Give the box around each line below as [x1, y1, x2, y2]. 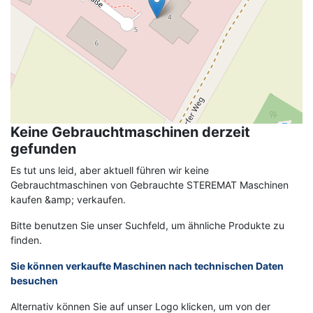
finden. [10, 233, 42, 246]
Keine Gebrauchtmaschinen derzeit [10, 123, 250, 140]
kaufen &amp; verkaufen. [10, 193, 126, 205]
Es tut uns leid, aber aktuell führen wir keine [10, 163, 209, 176]
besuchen [10, 274, 58, 286]
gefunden [10, 140, 76, 157]
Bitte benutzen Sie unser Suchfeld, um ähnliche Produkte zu [10, 219, 284, 231]
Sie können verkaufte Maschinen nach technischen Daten [10, 259, 284, 272]
